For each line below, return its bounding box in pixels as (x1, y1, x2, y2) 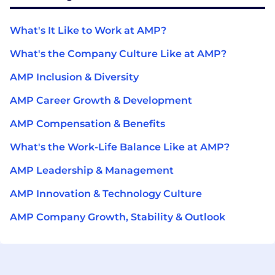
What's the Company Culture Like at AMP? (10, 47, 227, 60)
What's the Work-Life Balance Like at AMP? (10, 141, 230, 153)
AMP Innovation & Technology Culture (10, 187, 202, 199)
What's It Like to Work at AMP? (10, 24, 166, 36)
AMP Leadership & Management (10, 164, 174, 176)
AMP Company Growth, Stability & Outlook (10, 211, 225, 223)
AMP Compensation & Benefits (10, 117, 165, 130)
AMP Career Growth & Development (10, 94, 192, 106)
